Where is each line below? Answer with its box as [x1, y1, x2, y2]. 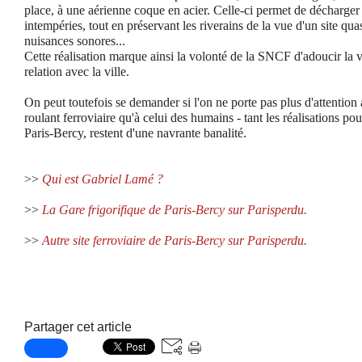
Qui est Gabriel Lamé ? [42, 172, 163, 186]
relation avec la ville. [24, 65, 129, 78]
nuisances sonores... [24, 34, 125, 48]
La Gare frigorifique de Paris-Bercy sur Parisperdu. [42, 203, 307, 217]
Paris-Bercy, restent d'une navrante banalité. [24, 126, 246, 140]
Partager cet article [24, 320, 132, 334]
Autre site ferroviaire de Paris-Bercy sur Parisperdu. [42, 234, 307, 247]
